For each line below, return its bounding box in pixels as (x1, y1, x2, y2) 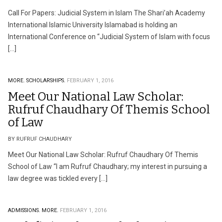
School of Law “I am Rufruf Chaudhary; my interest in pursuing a (8, 163, 207, 170)
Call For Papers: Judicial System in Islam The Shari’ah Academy (8, 9, 205, 17)
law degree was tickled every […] (8, 174, 108, 182)
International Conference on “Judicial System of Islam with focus (8, 33, 210, 41)
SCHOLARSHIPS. (26, 77, 65, 84)
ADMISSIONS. (8, 207, 40, 214)
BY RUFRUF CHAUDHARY (8, 136, 72, 142)
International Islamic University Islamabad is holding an (8, 21, 177, 29)
